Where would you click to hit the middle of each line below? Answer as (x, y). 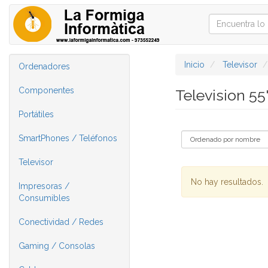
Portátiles (36, 114)
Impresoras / (44, 186)
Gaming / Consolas (57, 246)
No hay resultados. (227, 182)
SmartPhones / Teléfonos (68, 138)
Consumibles (44, 198)
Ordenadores (44, 66)
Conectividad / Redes (61, 222)
